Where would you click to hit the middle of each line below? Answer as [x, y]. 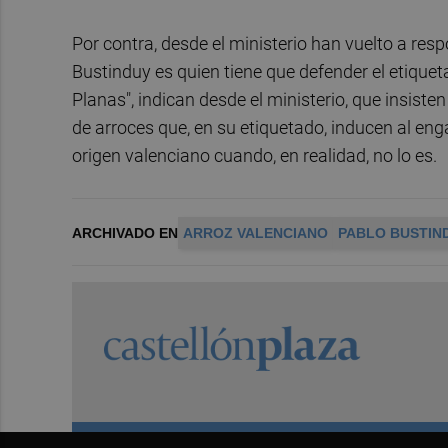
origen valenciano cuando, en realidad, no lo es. [254, 156]
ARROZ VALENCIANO [255, 233]
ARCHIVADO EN [125, 233]
